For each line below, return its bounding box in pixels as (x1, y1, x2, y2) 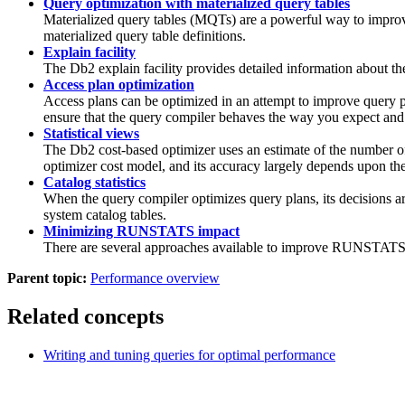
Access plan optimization (43, 76, 194, 92)
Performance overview (90, 269, 220, 286)
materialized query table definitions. (43, 27, 246, 43)
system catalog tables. (43, 206, 166, 222)
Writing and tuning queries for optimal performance (43, 346, 335, 363)
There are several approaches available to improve (43, 239, 332, 255)
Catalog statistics (43, 174, 146, 190)
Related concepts (7, 304, 164, 328)
